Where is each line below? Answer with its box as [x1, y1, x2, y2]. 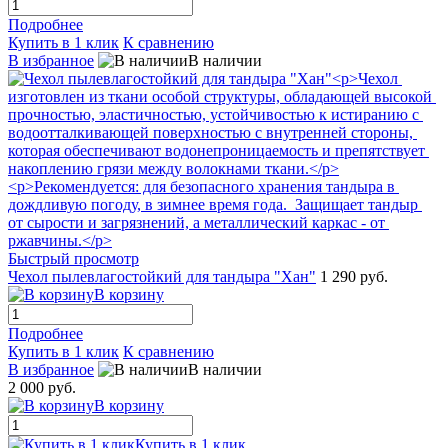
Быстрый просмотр [8, 250, 139, 268]
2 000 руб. [8, 379, 76, 397]
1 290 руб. [320, 268, 388, 286]
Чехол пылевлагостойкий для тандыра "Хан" [8, 268, 316, 286]
